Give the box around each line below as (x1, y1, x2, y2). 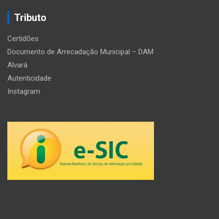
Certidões (7, 34, 39, 44)
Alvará (7, 61, 27, 70)
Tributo (14, 12, 46, 24)
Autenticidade (7, 74, 51, 83)
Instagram (7, 87, 40, 96)
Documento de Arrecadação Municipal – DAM (7, 47, 153, 57)
